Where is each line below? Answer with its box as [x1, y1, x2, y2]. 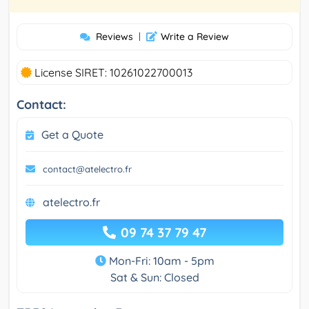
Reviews [96, 30, 133, 43]
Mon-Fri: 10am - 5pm [106, 253, 215, 268]
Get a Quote [41, 127, 103, 141]
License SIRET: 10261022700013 [32, 65, 192, 79]
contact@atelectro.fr [43, 163, 132, 175]
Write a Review [161, 30, 229, 43]
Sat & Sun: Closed [110, 270, 199, 284]
